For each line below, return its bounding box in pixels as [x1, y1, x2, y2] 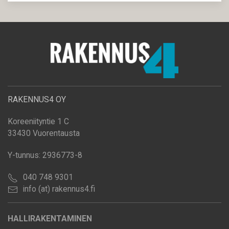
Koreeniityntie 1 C [8, 117, 69, 127]
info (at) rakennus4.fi [23, 184, 95, 194]
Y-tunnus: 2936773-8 [8, 150, 82, 161]
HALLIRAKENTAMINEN [8, 214, 92, 224]
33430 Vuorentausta [8, 128, 80, 139]
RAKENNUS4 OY [8, 95, 66, 105]
